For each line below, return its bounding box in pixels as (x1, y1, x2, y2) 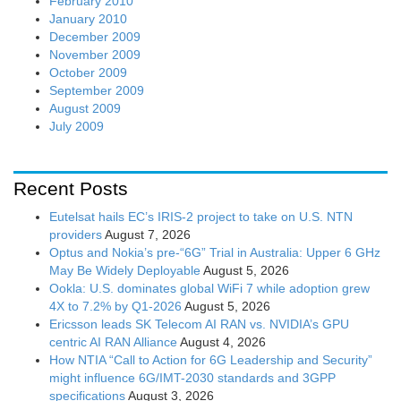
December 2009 (49, 30, 141, 45)
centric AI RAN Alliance (49, 335, 177, 350)
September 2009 (49, 83, 144, 98)
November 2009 (49, 47, 141, 63)
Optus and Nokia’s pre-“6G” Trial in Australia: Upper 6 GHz (49, 245, 380, 260)
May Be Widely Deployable (49, 263, 200, 278)
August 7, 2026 (105, 227, 191, 243)
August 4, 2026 (180, 335, 266, 350)
